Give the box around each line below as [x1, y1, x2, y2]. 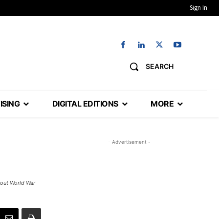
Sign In [190, 3, 207, 12]
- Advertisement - [108, 139, 151, 145]
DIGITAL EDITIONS [52, 99, 118, 109]
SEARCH [146, 62, 174, 71]
